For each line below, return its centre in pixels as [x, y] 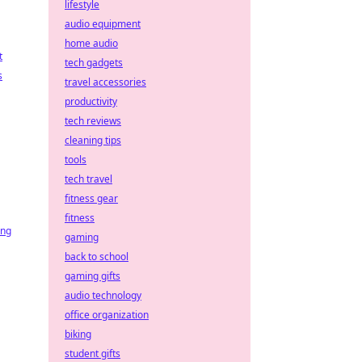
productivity [91, 101]
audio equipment [103, 24]
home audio [91, 43]
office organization [107, 315]
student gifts [93, 354]
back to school [97, 257]
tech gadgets [94, 63]
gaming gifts [93, 276]
